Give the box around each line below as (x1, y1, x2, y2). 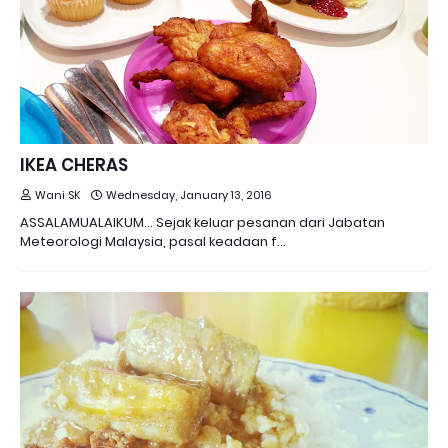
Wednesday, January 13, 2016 (106, 187, 272, 203)
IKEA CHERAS (20, 153, 128, 177)
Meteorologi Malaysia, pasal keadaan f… (20, 232, 286, 251)
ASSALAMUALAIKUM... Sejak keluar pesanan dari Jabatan (20, 213, 385, 232)
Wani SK (35, 187, 81, 203)
